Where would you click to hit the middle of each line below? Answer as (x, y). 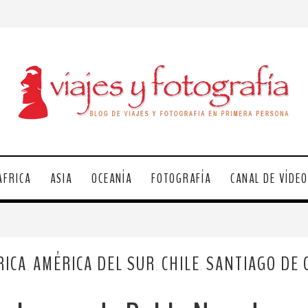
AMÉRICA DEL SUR (94, 264)
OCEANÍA (111, 178)
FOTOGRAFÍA (181, 178)
